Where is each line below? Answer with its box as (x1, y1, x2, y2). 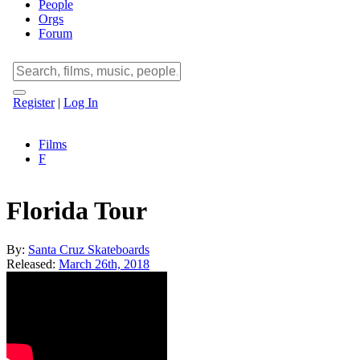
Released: (6, 257, 59, 272)
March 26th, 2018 (59, 257, 149, 272)
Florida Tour (6, 196, 147, 226)
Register (13, 95, 55, 109)
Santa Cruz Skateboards (28, 243, 149, 257)
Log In (63, 95, 98, 109)
